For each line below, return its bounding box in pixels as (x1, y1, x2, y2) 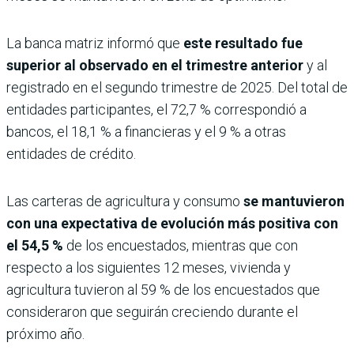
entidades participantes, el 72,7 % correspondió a (6, 101, 307, 119)
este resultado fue (183, 35, 303, 52)
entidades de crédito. (6, 145, 136, 163)
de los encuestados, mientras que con (63, 237, 298, 254)
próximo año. (6, 326, 85, 343)
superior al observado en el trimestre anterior (6, 57, 303, 74)
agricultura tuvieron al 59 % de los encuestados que (6, 281, 320, 299)
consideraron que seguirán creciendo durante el (6, 303, 298, 321)
